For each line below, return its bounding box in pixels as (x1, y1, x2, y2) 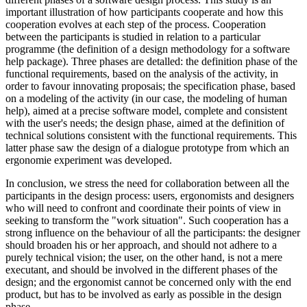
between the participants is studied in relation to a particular (5, 30, 260, 42)
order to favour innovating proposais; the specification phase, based (5, 79, 295, 92)
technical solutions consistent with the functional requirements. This (5, 129, 297, 141)
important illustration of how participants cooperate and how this (5, 5, 283, 18)
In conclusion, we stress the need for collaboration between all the (5, 177, 289, 189)
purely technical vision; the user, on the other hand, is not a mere (5, 251, 282, 263)
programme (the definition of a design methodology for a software (5, 42, 290, 55)
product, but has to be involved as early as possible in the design (5, 288, 282, 300)
